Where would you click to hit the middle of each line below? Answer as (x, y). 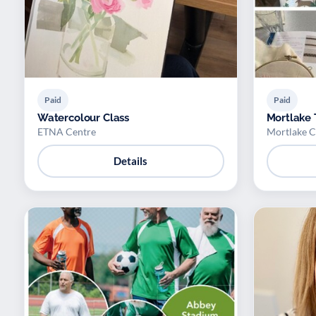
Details (131, 161)
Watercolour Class (84, 117)
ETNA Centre (67, 131)
